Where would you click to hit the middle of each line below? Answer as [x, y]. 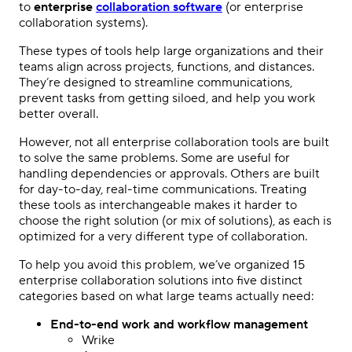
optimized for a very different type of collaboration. [163, 236]
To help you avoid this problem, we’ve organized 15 [162, 265]
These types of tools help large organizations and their [171, 51]
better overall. [59, 114]
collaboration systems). [83, 23]
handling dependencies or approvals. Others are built [169, 174]
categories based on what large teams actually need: [167, 296]
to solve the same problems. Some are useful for [154, 158]
